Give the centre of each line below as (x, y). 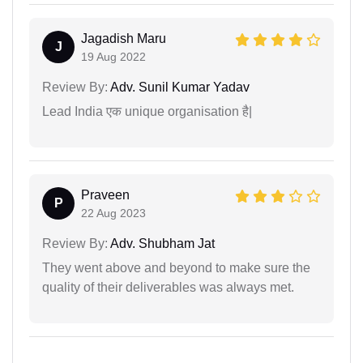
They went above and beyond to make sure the (176, 267)
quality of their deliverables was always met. (168, 287)
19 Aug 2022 (113, 56)
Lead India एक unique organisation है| (147, 111)
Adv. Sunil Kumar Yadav (179, 87)
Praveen (105, 194)
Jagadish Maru (124, 38)
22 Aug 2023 (113, 213)
